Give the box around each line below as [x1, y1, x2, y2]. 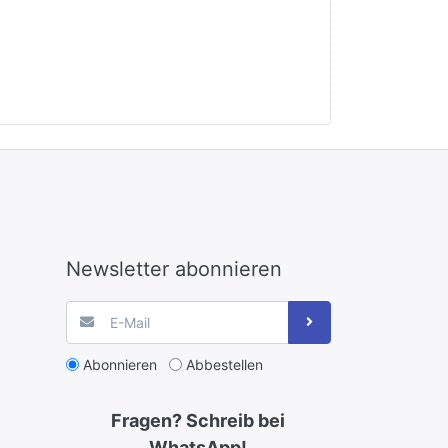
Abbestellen [185, 355, 263, 373]
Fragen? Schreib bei [111, 409, 286, 431]
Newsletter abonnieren [65, 256, 282, 281]
